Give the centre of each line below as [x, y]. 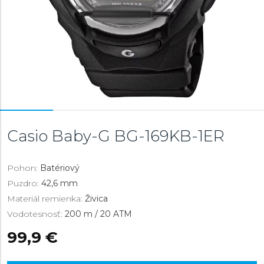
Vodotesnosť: [36, 214]
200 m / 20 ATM [98, 214]
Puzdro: [24, 183]
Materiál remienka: [46, 199]
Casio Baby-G [61, 136]
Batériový [60, 168]
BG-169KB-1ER [169, 136]
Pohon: [24, 168]
